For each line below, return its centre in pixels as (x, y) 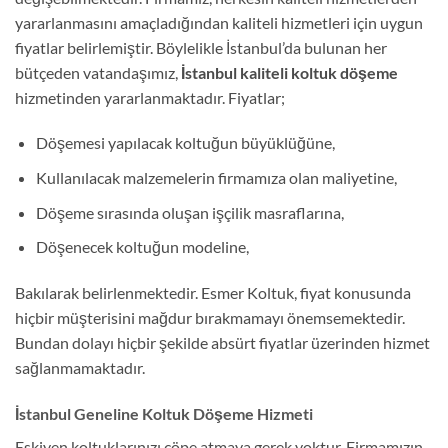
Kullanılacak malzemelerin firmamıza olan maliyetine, (216, 178)
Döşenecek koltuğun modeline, (142, 247)
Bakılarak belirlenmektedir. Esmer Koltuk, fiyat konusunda (213, 292)
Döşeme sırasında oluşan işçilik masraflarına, (189, 212)
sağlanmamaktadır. (80, 367)
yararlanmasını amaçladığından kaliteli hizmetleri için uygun (219, 22)
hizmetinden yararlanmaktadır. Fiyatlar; (150, 97)
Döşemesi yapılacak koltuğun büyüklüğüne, (185, 143)
